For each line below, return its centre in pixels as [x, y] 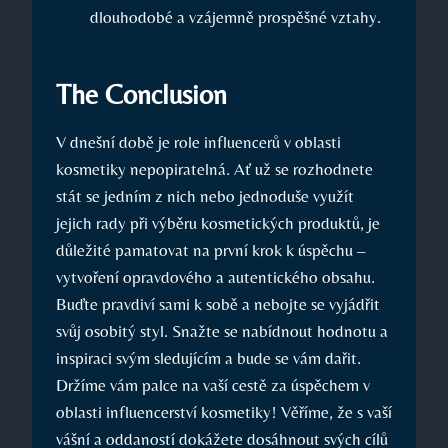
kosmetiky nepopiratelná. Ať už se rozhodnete [214, 169]
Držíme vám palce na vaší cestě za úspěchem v [213, 385]
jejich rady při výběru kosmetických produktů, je [218, 223]
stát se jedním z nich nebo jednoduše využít [205, 196]
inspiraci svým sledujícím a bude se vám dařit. [208, 358]
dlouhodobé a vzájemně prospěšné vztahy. [235, 17]
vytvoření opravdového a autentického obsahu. [215, 277]
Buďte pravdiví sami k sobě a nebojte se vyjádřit [218, 304]
